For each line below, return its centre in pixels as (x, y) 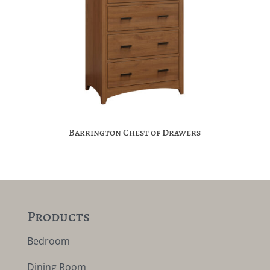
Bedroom (48, 241)
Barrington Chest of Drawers (135, 133)
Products (58, 216)
